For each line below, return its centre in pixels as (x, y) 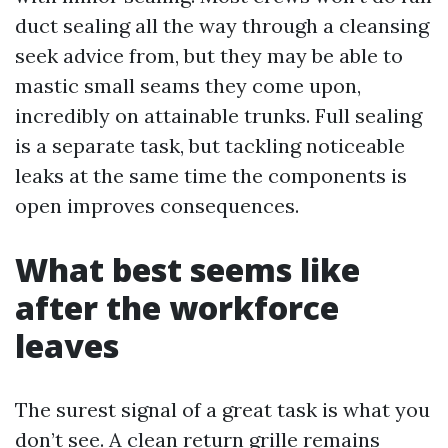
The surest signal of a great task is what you (222, 409)
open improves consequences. (157, 205)
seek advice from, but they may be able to (209, 55)
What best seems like (187, 269)
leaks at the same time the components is (211, 175)
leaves (67, 345)
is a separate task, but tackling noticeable (210, 145)
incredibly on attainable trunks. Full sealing (218, 115)
